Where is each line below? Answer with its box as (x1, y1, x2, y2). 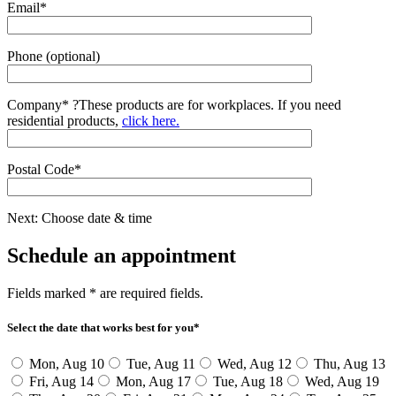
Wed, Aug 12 (214, 356, 292, 372)
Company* (7, 97, 72, 113)
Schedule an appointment (7, 244, 236, 268)
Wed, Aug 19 (301, 374, 379, 390)
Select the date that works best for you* (7, 321, 200, 335)
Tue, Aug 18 (209, 374, 283, 390)
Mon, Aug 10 (26, 356, 104, 372)
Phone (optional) (7, 49, 100, 65)
